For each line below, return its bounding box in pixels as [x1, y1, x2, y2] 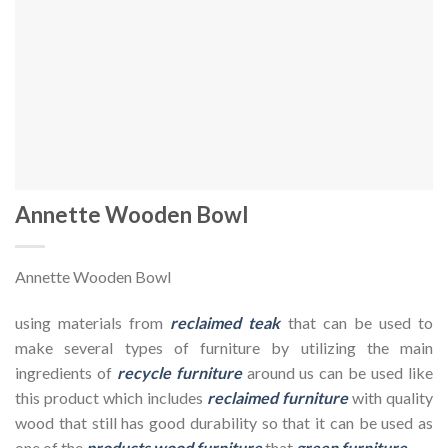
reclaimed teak [170, 312, 281, 332]
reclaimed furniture [207, 387, 348, 407]
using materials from [15, 312, 171, 332]
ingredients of [15, 362, 117, 382]
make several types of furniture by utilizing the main [15, 337, 433, 357]
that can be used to [280, 312, 434, 332]
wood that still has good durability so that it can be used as [15, 412, 433, 432]
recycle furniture [116, 362, 242, 382]
